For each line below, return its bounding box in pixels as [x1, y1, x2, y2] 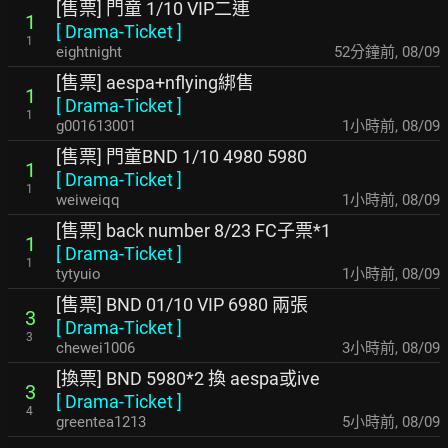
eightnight [56, 43, 122, 61]
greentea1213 [56, 413, 146, 431]
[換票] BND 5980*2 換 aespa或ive [56, 368, 320, 389]
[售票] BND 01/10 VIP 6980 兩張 [56, 294, 308, 315]
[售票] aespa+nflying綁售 [56, 72, 254, 93]
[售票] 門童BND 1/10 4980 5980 [56, 146, 307, 167]
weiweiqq [56, 191, 120, 209]
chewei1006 [56, 339, 135, 357]
